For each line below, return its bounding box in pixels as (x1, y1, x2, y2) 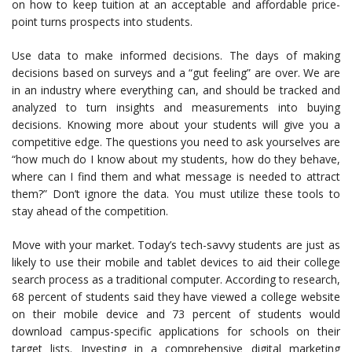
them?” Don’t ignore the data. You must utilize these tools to (12, 186, 340, 201)
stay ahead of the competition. (12, 203, 168, 218)
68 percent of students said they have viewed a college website (12, 289, 340, 304)
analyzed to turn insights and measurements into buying (12, 100, 340, 115)
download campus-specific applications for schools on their (12, 324, 340, 339)
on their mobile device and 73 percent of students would (12, 306, 340, 321)
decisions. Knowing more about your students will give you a (12, 117, 340, 132)
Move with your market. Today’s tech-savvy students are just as (12, 237, 340, 252)
